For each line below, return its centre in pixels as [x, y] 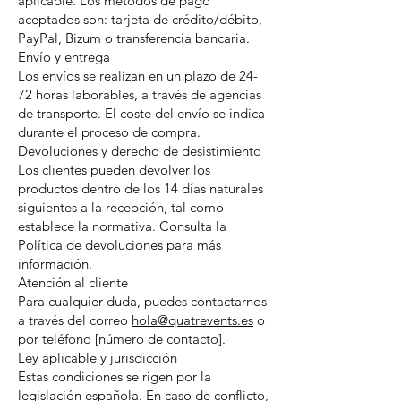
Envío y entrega [64, 57]
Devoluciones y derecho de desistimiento [140, 151]
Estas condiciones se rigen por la [115, 377]
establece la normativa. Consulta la [122, 226]
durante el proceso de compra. [109, 132]
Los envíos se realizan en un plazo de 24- [138, 76]
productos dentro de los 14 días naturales [141, 189]
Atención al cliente [73, 283]
